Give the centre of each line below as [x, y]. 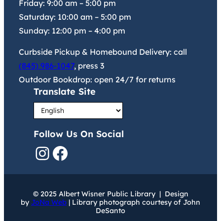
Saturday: [38, 17]
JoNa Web [49, 203]
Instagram [41, 152]
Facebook [56, 152]
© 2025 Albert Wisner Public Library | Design [110, 194]
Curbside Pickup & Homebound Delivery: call [103, 52]
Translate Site [65, 92]
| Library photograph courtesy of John [133, 203]
